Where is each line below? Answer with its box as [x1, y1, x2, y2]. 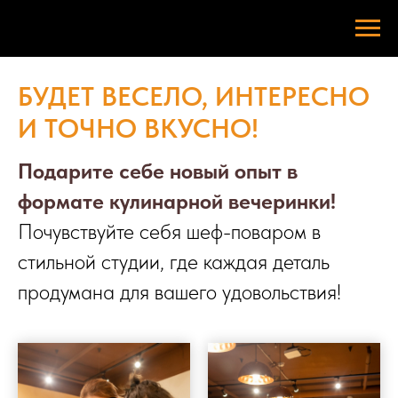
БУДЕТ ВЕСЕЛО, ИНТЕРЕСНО [18, 80, 370, 112]
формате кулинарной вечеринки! [18, 188, 336, 214]
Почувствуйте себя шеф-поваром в [18, 219, 321, 244]
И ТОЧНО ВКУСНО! [18, 112, 259, 144]
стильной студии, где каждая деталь [18, 249, 330, 275]
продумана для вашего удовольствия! [18, 279, 341, 305]
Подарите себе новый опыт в [18, 158, 298, 184]
